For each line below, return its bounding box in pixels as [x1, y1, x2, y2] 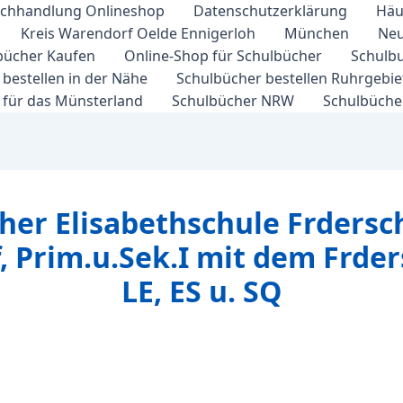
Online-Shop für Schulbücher [124, 46, 322, 66]
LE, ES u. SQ [121, 272, 282, 310]
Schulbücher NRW [172, 91, 294, 111]
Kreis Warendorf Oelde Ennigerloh [21, 23, 255, 43]
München [284, 23, 349, 43]
